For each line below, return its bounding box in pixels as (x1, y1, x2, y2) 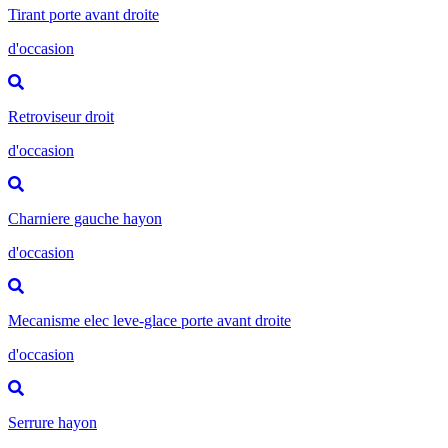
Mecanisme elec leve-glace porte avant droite (8, 311, 291, 329)
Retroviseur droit (8, 107, 114, 125)
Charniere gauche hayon (8, 209, 162, 227)
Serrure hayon (8, 413, 97, 431)
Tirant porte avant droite (8, 5, 159, 23)
